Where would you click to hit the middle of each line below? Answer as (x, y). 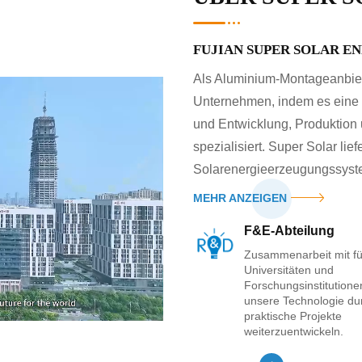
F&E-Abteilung (289, 231)
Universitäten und (289, 270)
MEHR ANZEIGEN (240, 198)
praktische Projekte (293, 316)
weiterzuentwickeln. (294, 331)
